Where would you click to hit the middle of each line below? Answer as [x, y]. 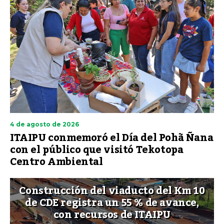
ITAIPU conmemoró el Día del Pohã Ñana [112, 138]
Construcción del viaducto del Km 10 [112, 191]
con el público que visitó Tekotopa [97, 150]
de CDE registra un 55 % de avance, [112, 203]
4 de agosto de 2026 [44, 124]
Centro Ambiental [56, 162]
